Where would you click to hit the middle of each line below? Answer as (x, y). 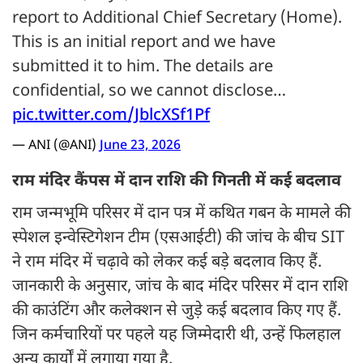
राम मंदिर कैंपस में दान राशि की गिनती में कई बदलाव (177, 182)
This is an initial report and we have (144, 43)
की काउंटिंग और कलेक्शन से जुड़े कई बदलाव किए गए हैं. (177, 312)
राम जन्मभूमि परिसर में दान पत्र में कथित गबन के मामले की (181, 214)
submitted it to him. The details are (143, 68)
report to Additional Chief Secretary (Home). (177, 19)
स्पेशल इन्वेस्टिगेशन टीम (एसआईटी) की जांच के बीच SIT (178, 239)
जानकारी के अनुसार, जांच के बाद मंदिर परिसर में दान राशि (180, 287)
